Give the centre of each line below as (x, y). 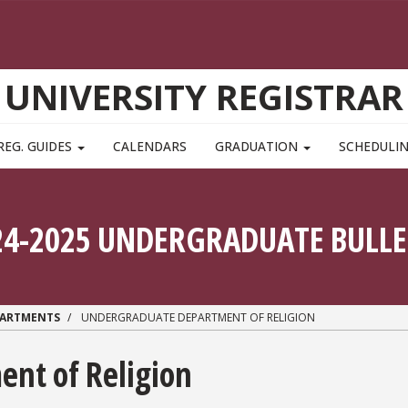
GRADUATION (259, 147)
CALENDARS (149, 147)
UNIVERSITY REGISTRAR (204, 97)
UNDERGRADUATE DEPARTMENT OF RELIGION (197, 318)
